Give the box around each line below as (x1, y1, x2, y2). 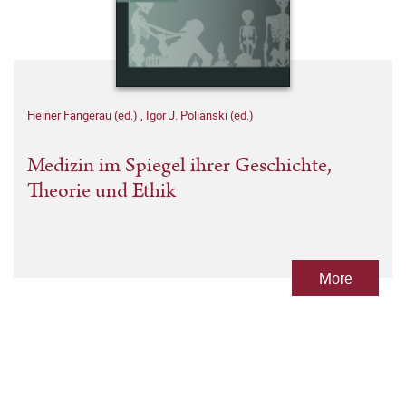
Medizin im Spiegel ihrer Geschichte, (27, 150, 332, 180)
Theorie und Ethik (27, 176, 176, 206)
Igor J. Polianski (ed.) (146, 107, 254, 123)
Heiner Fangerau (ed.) (27, 107, 140, 123)
